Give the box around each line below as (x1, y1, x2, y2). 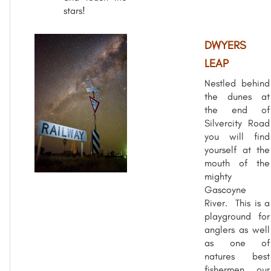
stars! (64, 4, 85, 16)
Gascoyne (204, 183, 246, 195)
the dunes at (204, 90, 270, 102)
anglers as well (204, 223, 270, 235)
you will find (204, 130, 270, 142)
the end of (204, 103, 270, 116)
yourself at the (204, 143, 270, 155)
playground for (204, 210, 270, 222)
